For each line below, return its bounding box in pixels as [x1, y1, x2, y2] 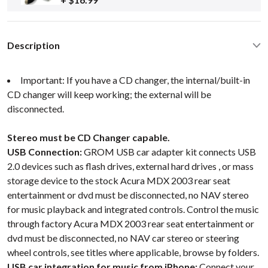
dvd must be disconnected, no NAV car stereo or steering [7, 232, 239, 243]
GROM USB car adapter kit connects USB [82, 145, 256, 157]
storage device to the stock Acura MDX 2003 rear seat [7, 174, 230, 186]
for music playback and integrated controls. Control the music [7, 203, 259, 215]
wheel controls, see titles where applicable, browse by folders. [7, 246, 259, 258]
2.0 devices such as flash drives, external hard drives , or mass [7, 160, 254, 172]
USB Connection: [7, 145, 82, 157]
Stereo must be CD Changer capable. [7, 131, 170, 143]
